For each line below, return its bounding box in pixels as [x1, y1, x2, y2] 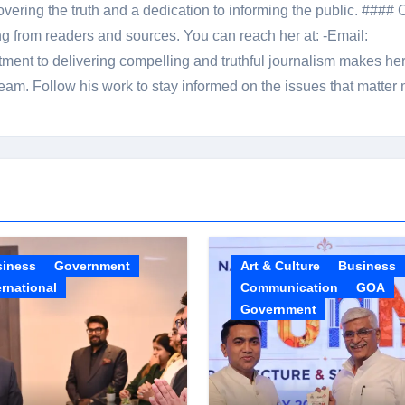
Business [337, 259, 396, 273]
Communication [240, 280, 338, 295]
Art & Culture [240, 259, 320, 273]
